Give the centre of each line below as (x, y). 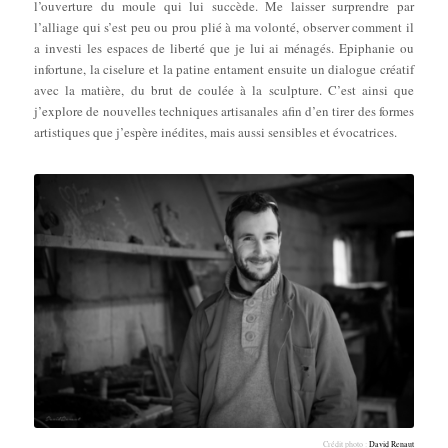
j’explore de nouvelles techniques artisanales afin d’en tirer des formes (224, 111)
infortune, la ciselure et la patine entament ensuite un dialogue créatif (224, 69)
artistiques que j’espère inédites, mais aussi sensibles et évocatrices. (215, 132)
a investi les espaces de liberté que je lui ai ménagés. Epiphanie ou (224, 48)
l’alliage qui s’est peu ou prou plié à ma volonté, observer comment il (224, 27)
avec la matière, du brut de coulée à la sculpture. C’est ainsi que (224, 90)
